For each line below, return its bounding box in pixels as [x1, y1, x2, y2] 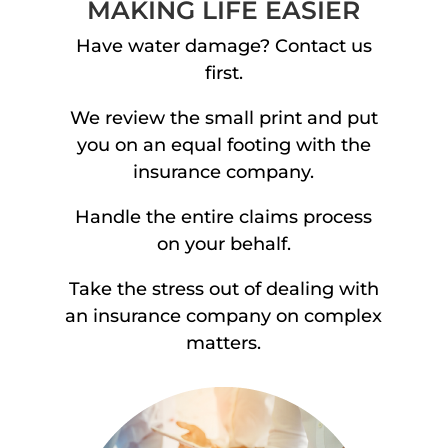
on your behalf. [156, 232, 291, 255]
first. [204, 61, 243, 84]
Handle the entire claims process [75, 205, 373, 228]
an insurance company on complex [65, 304, 383, 327]
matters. [186, 331, 262, 354]
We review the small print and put [69, 106, 378, 129]
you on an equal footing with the [76, 133, 371, 156]
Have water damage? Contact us [75, 34, 372, 57]
